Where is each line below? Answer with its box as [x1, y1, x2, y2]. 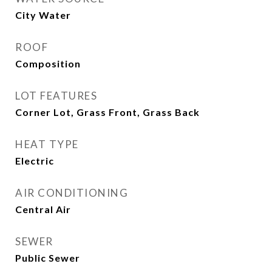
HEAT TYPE [15, 138, 79, 151]
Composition [15, 58, 81, 69]
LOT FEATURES [15, 89, 97, 102]
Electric [15, 155, 54, 166]
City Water [15, 9, 71, 21]
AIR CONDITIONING [15, 186, 128, 199]
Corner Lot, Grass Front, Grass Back [15, 106, 200, 118]
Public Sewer [15, 252, 80, 263]
